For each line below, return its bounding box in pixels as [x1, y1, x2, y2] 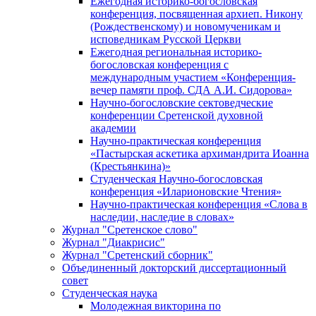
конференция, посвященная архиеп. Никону [90, 7, 303, 20]
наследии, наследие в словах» [90, 210, 234, 223]
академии [90, 121, 136, 134]
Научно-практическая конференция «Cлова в [90, 197, 308, 210]
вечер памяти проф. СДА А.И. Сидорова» [90, 83, 292, 96]
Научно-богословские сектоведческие [90, 96, 273, 109]
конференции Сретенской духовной [90, 109, 263, 121]
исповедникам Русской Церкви [90, 32, 241, 45]
